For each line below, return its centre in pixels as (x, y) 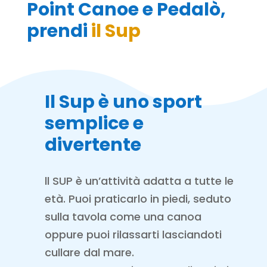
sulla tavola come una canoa (123, 217)
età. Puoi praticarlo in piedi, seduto (138, 199)
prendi (57, 31)
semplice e (94, 123)
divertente (93, 145)
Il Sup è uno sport (123, 102)
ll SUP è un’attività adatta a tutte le (139, 181)
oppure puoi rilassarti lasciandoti (133, 235)
